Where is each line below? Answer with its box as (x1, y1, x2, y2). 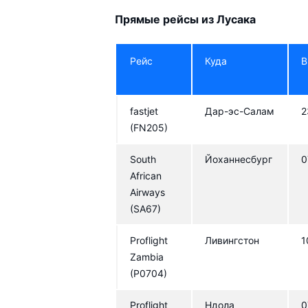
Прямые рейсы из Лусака (115, 12, 256, 26)
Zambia (130, 250, 164, 263)
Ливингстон (205, 234, 260, 246)
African (130, 169, 162, 181)
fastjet (130, 104, 159, 117)
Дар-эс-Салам (205, 104, 275, 117)
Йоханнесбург (205, 153, 273, 165)
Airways (130, 186, 166, 198)
